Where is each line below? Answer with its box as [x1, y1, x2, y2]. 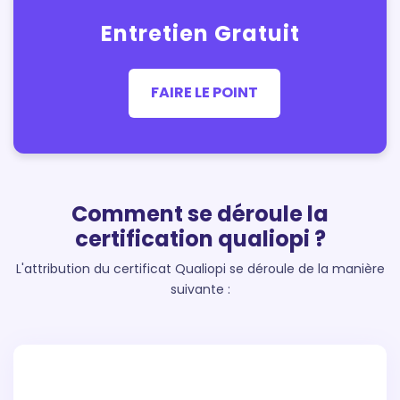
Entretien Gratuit [100, 18, 300, 48]
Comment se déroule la [71, 198, 329, 229]
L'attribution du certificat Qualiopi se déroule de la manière [15, 259, 385, 278]
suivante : [170, 279, 230, 298]
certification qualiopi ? [74, 223, 326, 254]
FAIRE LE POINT [151, 82, 258, 104]
